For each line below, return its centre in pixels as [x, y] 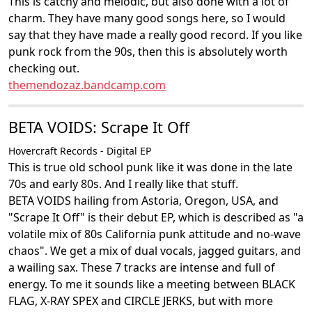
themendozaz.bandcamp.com [87, 85]
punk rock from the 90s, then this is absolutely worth [148, 52]
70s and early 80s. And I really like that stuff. [123, 184]
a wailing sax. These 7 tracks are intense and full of [142, 267]
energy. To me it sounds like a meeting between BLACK [152, 284]
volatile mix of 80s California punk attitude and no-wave [155, 234]
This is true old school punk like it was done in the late [150, 167]
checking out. [44, 68]
